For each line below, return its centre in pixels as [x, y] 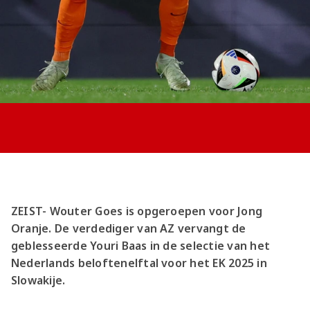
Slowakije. [38, 281]
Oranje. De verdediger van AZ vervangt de [129, 229]
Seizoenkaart [146, 28]
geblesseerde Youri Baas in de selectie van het [141, 246]
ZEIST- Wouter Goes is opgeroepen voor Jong [137, 211]
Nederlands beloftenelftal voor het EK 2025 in [139, 263]
